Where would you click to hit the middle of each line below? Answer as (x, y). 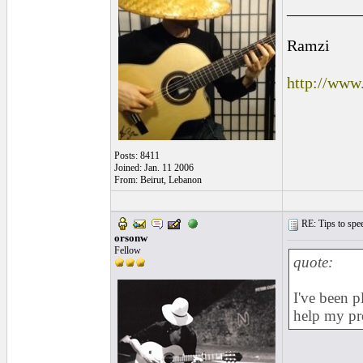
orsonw (131, 238)
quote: (313, 262)
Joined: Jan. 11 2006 (154, 168)
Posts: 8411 (137, 156)
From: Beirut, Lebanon (158, 180)
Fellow (128, 250)
